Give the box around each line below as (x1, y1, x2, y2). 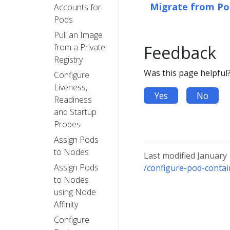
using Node (54, 186, 96, 198)
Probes (54, 118, 81, 130)
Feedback (144, 41, 216, 64)
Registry (54, 53, 83, 65)
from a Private (54, 41, 105, 53)
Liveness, (54, 81, 87, 93)
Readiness (54, 93, 92, 105)
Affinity (54, 198, 78, 210)
